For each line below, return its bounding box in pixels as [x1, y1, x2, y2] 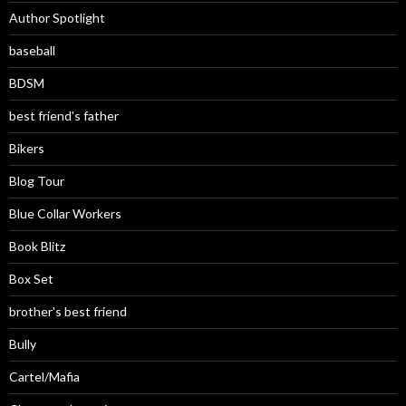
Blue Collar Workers [9, 205, 121, 221]
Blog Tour [9, 172, 64, 188]
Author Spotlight [9, 9, 105, 25]
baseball [9, 42, 55, 58]
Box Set [9, 270, 53, 286]
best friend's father [9, 107, 119, 123]
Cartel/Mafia [9, 368, 80, 384]
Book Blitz [9, 237, 65, 254]
